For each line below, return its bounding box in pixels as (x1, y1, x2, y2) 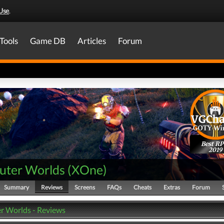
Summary (4, 183, 29, 191)
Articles (77, 35, 106, 46)
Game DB (30, 35, 65, 46)
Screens (74, 183, 95, 191)
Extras (163, 183, 180, 191)
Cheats (133, 183, 151, 191)
